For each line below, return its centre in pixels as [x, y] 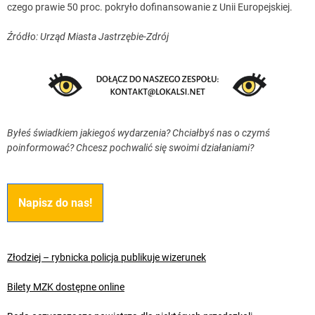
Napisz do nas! [55, 202]
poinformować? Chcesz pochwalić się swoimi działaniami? [130, 147]
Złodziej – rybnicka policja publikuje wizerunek [107, 257]
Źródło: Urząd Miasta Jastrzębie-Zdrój [88, 36]
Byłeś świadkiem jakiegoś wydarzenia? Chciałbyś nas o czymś [139, 133]
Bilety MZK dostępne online [66, 287]
